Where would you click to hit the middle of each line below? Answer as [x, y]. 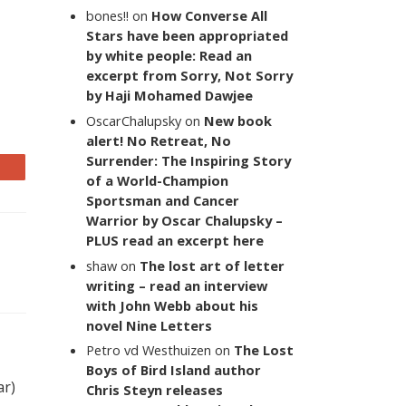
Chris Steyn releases [155, 390]
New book [238, 120]
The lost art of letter [213, 265]
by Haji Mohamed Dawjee [170, 95]
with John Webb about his [173, 305]
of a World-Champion [158, 180]
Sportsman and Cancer [163, 200]
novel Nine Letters [150, 325]
